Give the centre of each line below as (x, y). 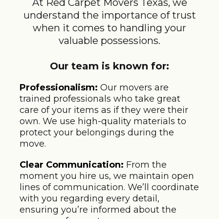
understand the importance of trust (109, 15)
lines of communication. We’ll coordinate (109, 187)
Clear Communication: (72, 164)
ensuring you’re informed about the (98, 209)
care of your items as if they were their (104, 110)
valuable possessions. (109, 40)
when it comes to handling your (109, 28)
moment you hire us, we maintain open (107, 176)
